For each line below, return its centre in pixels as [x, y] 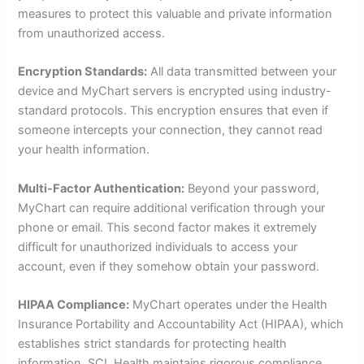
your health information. [84, 150]
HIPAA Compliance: [74, 304]
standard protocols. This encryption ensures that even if [173, 111]
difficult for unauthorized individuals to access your [158, 247]
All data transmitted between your [242, 72]
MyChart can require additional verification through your [172, 208]
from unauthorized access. [92, 33]
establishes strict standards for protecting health [153, 343]
